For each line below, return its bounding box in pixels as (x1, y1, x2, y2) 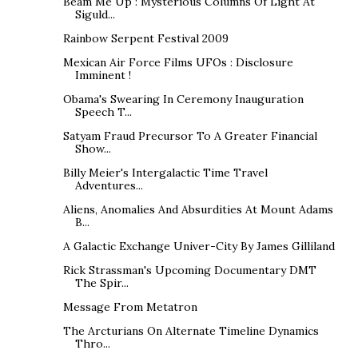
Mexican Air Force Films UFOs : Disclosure (62, 54, 293, 70)
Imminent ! (74, 67, 131, 82)
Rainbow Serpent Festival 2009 (62, 30, 229, 46)
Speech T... (74, 104, 132, 119)
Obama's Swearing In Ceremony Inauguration (62, 91, 304, 106)
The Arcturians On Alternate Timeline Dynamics (62, 323, 319, 338)
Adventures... (74, 177, 143, 193)
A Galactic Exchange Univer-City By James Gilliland (62, 238, 335, 253)
